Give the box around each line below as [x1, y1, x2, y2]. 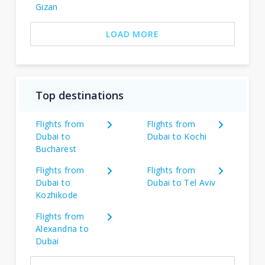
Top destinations [35, 88, 124, 102]
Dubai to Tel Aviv [146, 176, 216, 188]
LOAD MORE [106, 28, 159, 40]
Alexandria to [35, 222, 89, 234]
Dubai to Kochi [146, 130, 207, 142]
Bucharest [35, 143, 77, 154]
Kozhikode [35, 189, 78, 201]
